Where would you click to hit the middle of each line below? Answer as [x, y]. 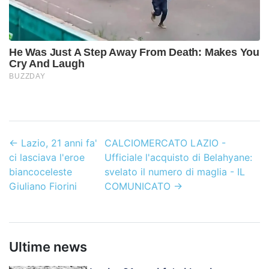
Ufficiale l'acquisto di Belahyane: [178, 158]
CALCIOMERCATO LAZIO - [165, 143]
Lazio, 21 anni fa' [59, 143]
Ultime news [48, 247]
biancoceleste [41, 172]
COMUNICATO [137, 186]
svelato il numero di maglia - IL [174, 172]
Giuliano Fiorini [43, 186]
